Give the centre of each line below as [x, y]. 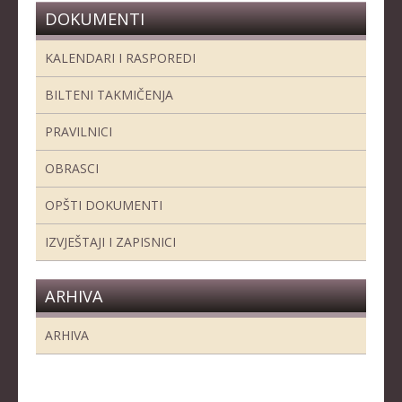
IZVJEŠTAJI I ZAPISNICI [110, 241]
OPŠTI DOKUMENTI [104, 205]
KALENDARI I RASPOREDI [120, 57]
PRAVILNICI [79, 131]
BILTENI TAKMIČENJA [109, 94]
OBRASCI [72, 168]
